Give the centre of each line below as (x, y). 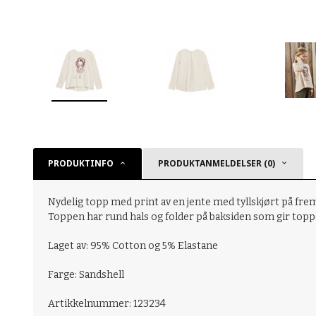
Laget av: (69, 246)
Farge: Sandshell (86, 275)
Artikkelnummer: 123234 (107, 304)
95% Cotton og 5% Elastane (154, 246)
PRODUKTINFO (81, 164)
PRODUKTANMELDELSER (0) (217, 164)
